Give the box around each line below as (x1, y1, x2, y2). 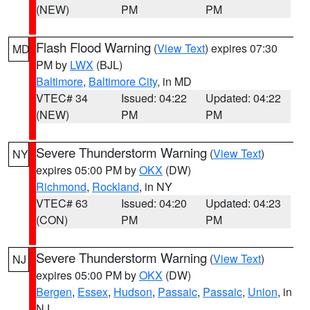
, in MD (157, 73, 192, 89)
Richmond (36, 179, 86, 194)
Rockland (92, 179, 139, 194)
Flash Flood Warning (36, 38, 151, 56)
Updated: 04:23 (206, 195, 282, 211)
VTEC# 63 (36, 195, 88, 211)
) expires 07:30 (205, 40, 277, 56)
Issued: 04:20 (120, 195, 187, 211)
